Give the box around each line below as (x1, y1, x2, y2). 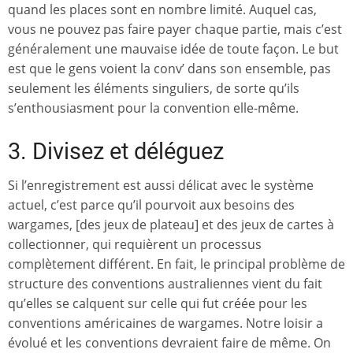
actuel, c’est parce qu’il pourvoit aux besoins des (8, 196, 295, 214)
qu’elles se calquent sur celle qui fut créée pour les (8, 295, 307, 313)
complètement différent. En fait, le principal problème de (8, 255, 345, 273)
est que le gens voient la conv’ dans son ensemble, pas (8, 60, 331, 78)
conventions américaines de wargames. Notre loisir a (8, 314, 323, 333)
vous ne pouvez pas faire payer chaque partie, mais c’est (8, 20, 342, 39)
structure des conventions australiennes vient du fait (8, 275, 322, 293)
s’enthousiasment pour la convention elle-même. (8, 99, 299, 117)
